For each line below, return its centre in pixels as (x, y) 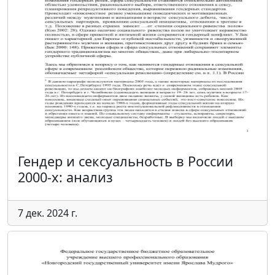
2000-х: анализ (65, 177)
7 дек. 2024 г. (48, 213)
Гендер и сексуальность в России (126, 161)
